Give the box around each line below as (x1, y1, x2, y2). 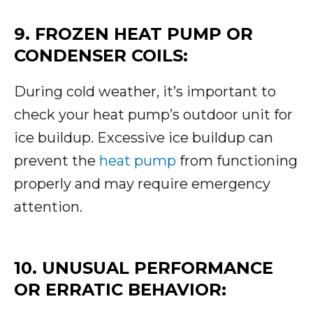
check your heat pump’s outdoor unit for (14, 106, 293, 124)
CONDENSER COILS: (14, 45, 188, 66)
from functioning (176, 152, 298, 170)
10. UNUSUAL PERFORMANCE (14, 258, 273, 279)
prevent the (14, 152, 99, 170)
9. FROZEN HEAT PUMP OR (14, 24, 253, 45)
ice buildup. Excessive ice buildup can (14, 129, 273, 147)
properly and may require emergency (14, 175, 270, 193)
